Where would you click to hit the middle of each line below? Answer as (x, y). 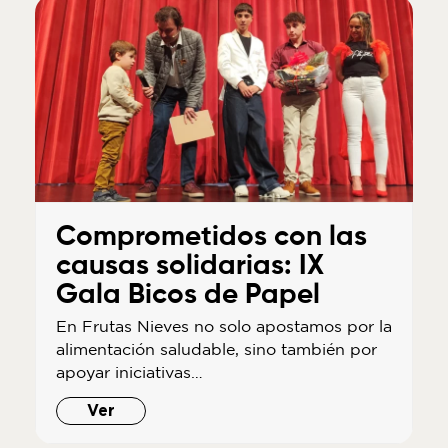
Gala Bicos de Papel (187, 295)
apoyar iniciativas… (129, 372)
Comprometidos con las (211, 237)
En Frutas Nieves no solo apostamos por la (223, 326)
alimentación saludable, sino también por (216, 349)
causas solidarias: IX (189, 266)
